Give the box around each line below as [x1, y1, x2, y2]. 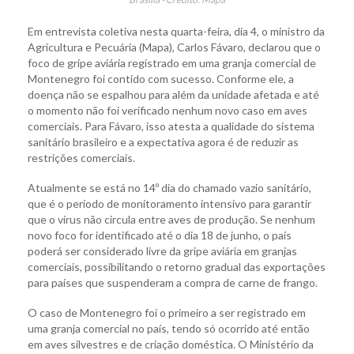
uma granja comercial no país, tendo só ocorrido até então [28, 322, 310, 336]
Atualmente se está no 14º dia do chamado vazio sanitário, [28, 181, 311, 195]
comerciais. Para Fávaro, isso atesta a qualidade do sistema [28, 119, 314, 134]
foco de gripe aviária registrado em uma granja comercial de [28, 56, 316, 70]
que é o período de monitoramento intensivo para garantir [28, 197, 311, 211]
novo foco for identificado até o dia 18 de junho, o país [28, 228, 292, 243]
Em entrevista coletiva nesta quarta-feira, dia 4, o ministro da [28, 24, 325, 39]
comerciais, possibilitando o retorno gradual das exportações [28, 260, 326, 274]
